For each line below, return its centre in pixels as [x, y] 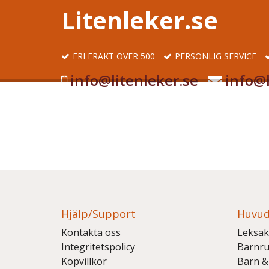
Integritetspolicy [98, 247]
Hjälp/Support [98, 214]
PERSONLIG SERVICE [216, 56]
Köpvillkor [84, 261]
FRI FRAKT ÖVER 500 [114, 56]
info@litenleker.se [134, 80]
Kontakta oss [91, 232]
